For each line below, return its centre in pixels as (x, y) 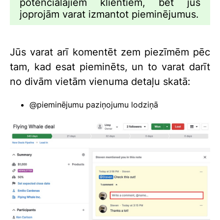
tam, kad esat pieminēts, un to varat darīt (110, 67)
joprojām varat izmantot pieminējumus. (109, 14)
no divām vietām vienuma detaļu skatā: (100, 82)
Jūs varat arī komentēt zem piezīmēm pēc (110, 52)
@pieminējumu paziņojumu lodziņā (94, 105)
